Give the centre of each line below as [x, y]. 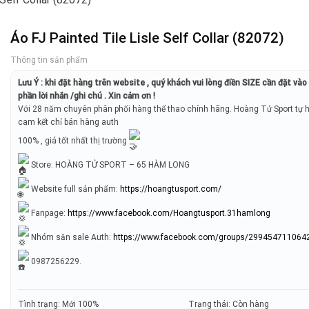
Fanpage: [49, 213]
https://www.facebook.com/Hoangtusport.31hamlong [169, 213]
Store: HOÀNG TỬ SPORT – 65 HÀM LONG [110, 165]
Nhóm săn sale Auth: [71, 237]
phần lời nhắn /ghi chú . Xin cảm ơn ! [87, 96]
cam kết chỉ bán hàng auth [69, 122]
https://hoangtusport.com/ [171, 189]
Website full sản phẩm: [75, 189]
